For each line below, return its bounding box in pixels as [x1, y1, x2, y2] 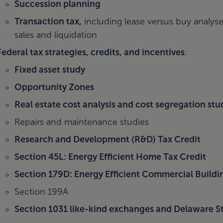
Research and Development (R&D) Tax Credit [14, 134, 201, 144]
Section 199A [14, 187, 69, 197]
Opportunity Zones [14, 82, 95, 92]
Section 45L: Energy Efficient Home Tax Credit [14, 152, 207, 162]
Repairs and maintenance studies [14, 117, 149, 127]
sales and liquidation [14, 30, 98, 40]
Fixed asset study [14, 65, 86, 75]
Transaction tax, [14, 16, 82, 26]
